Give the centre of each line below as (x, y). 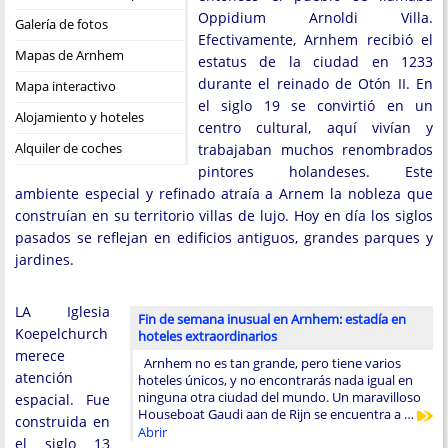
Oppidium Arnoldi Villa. (315, 17)
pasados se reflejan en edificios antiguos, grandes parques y (224, 237)
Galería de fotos (61, 24)
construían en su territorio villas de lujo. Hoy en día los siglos (224, 215)
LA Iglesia (62, 311)
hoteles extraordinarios (207, 336)
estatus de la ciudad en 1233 (315, 61)
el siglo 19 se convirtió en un (315, 105)
